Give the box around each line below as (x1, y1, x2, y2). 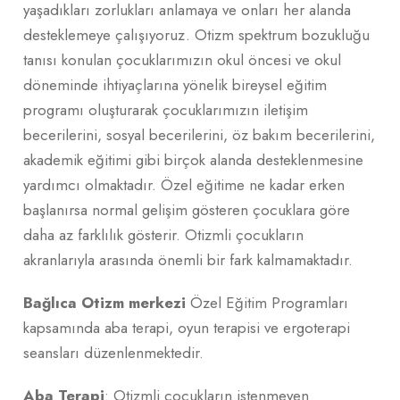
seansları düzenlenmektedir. (23, 341, 204, 363)
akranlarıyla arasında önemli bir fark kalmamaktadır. (23, 248, 353, 271)
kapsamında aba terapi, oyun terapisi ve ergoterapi (23, 316, 350, 338)
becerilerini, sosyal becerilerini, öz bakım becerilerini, (23, 123, 375, 146)
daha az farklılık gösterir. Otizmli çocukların (23, 223, 304, 246)
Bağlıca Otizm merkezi (23, 291, 186, 313)
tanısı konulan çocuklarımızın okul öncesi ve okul (23, 48, 341, 71)
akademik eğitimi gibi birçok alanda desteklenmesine (23, 148, 363, 171)
